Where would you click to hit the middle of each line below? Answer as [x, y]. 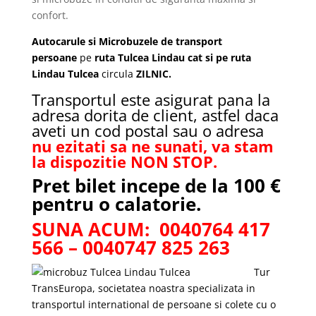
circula [117, 74]
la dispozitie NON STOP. [124, 162]
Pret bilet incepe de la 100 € [156, 186]
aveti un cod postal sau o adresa [147, 130]
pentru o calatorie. [116, 204]
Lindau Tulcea [66, 74]
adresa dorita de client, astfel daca [155, 115]
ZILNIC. [152, 74]
